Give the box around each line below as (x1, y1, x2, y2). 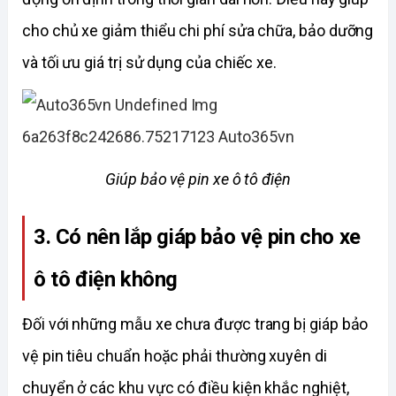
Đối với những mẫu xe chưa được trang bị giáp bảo (22, 315, 369, 334)
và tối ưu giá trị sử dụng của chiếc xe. (22, 53, 280, 72)
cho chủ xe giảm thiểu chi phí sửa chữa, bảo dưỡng (22, 21, 374, 41)
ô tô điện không (34, 266, 179, 292)
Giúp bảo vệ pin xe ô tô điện (105, 170, 291, 189)
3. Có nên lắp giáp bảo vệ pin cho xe (34, 224, 361, 249)
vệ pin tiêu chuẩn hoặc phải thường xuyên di (22, 346, 327, 366)
